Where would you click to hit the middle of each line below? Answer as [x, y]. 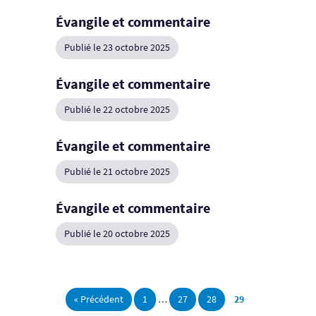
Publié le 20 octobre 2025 [117, 234]
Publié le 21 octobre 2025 [117, 172]
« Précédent [98, 299]
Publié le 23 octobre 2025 [117, 48]
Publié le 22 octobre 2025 [117, 110]
